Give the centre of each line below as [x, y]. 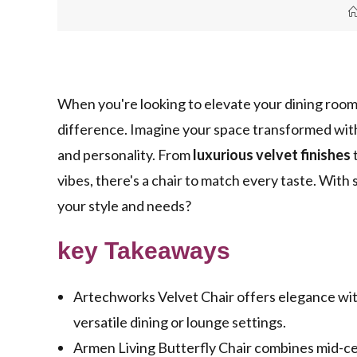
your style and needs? [124, 206]
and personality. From [125, 155]
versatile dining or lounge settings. [180, 322]
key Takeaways [144, 251]
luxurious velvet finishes [272, 155]
